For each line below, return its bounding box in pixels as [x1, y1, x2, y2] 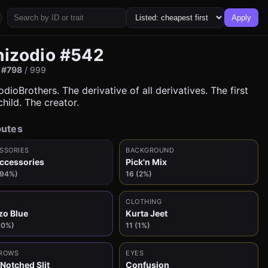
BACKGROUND [126, 146, 174, 154]
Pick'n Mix [126, 157, 167, 167]
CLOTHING [126, 197, 162, 206]
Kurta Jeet [126, 208, 167, 218]
